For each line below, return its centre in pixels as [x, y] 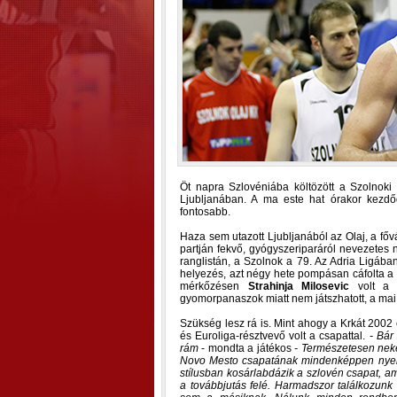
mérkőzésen [214, 286]
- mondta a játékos [247, 348]
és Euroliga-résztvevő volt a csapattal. [275, 336]
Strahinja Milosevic [299, 286]
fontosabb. [205, 212]
